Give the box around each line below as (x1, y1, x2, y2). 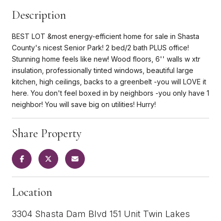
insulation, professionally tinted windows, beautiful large (12, 66, 193, 74)
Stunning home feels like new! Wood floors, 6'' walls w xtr (12, 54, 200, 63)
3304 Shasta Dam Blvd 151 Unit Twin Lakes (12, 208, 190, 219)
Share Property (12, 126, 81, 141)
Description (12, 7, 66, 22)
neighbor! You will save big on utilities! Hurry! (12, 100, 156, 109)
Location (12, 184, 52, 199)
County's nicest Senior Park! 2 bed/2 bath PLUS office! (12, 43, 189, 52)
